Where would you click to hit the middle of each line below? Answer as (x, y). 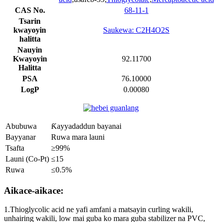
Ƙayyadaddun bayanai (86, 126)
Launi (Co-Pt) (27, 159)
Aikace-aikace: (34, 190)
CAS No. (30, 10)
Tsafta (15, 148)
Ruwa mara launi (78, 137)
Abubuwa (21, 126)
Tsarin (30, 21)
